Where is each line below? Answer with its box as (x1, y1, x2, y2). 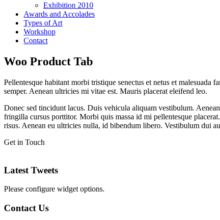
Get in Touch (4, 137, 45, 146)
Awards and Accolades (24, 10, 95, 18)
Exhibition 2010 (43, 1, 93, 9)
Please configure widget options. (4, 185, 105, 193)
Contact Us (4, 202, 49, 213)
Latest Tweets (4, 165, 58, 175)
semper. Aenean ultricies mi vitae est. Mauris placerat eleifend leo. (4, 86, 207, 95)
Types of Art (24, 19, 62, 27)
